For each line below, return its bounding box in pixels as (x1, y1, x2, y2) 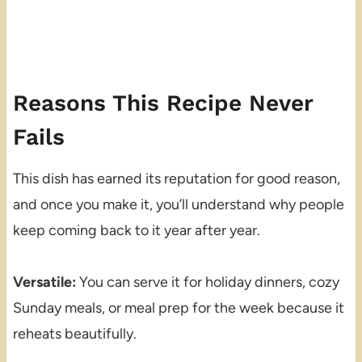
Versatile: (12, 272, 76, 291)
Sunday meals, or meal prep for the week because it (12, 298, 344, 317)
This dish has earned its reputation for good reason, (12, 169, 340, 187)
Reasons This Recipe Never (12, 89, 313, 116)
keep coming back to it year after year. (12, 221, 260, 239)
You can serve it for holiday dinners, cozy (75, 272, 339, 291)
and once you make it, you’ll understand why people (12, 195, 344, 213)
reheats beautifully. (12, 324, 137, 343)
